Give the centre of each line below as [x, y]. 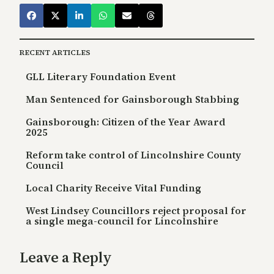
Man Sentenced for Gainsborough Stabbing [132, 99]
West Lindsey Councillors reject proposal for [136, 211]
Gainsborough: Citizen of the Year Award [126, 122]
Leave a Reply [66, 257]
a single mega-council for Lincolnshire [122, 221]
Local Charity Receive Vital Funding [113, 188]
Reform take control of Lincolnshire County [133, 155]
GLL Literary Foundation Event [101, 77]
